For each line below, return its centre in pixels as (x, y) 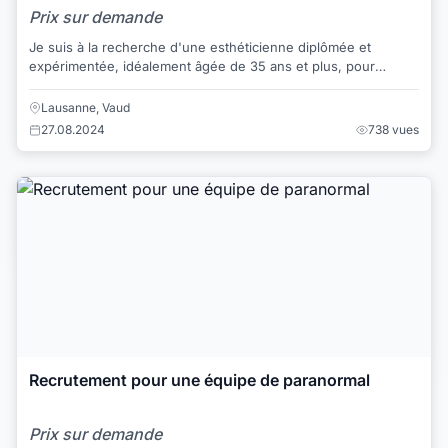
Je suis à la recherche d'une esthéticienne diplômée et (200, 46)
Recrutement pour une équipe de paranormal (199, 380)
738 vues (393, 130)
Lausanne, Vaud (85, 108)
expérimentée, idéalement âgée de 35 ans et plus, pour (202, 65)
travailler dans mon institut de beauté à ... (157, 84)
